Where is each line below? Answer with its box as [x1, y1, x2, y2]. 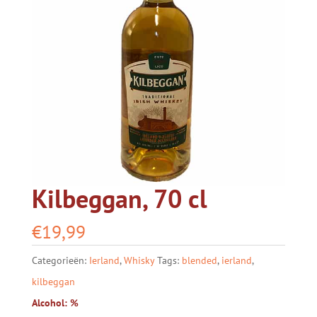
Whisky [123, 254, 154, 267]
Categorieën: [31, 254, 89, 267]
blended [181, 254, 217, 267]
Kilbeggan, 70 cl [31, 182, 207, 216]
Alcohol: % [31, 296, 79, 310]
